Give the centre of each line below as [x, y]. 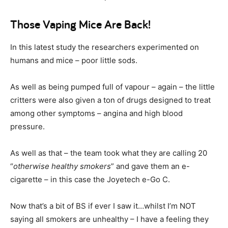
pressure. [27, 126]
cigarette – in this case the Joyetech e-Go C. [90, 179]
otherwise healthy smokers [62, 166]
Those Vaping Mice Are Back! [80, 24]
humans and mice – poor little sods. [74, 60]
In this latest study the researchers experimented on [105, 47]
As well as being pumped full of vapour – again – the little [112, 87]
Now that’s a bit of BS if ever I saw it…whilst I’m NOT [103, 206]
